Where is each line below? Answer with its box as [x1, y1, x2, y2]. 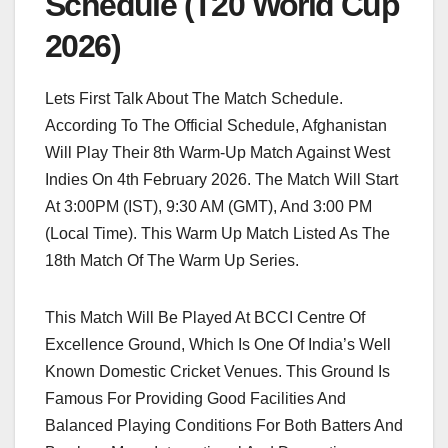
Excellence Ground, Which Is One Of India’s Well [45, 336, 391, 354]
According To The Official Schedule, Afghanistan [45, 117, 387, 135]
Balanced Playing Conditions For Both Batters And [45, 417, 403, 435]
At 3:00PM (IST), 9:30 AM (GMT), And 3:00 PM [45, 198, 372, 216]
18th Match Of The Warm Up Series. [45, 252, 299, 270]
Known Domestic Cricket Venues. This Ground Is [45, 363, 390, 381]
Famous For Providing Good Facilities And [45, 390, 346, 408]
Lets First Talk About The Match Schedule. [45, 90, 343, 108]
